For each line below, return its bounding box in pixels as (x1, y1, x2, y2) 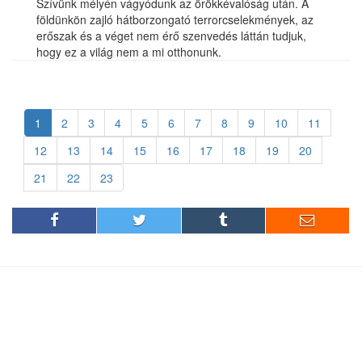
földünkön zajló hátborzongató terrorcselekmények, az (36, 11, 314, 27)
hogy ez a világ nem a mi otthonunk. (36, 44, 221, 60)
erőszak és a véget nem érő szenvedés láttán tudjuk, (36, 27, 306, 44)
